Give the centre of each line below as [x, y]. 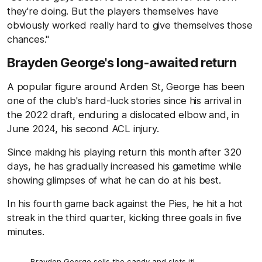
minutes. [26, 232]
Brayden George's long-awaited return [122, 63]
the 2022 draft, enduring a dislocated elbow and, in [123, 115]
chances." [28, 39]
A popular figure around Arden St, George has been [126, 87]
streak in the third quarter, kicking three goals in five [124, 218]
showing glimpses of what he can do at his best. [114, 180]
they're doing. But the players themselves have [113, 11]
